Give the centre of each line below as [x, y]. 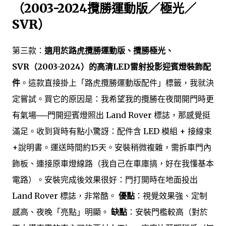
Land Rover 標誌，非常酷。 [65, 196]
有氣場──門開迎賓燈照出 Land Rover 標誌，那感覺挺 [111, 115]
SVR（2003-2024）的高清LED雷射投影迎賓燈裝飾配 [111, 67]
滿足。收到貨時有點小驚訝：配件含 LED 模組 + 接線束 [112, 131]
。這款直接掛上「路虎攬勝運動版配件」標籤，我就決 [117, 83]
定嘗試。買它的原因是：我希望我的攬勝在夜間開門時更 [113, 99]
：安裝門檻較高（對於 [167, 212]
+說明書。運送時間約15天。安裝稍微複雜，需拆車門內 [112, 148]
